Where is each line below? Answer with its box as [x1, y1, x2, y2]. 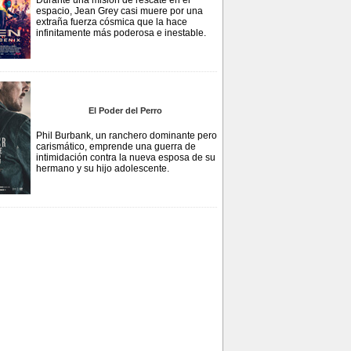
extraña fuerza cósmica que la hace [36, 16, 187, 27]
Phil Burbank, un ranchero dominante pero [36, 130, 217, 141]
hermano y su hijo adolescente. [36, 163, 169, 174]
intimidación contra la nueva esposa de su [36, 152, 215, 163]
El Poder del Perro [89, 106, 162, 115]
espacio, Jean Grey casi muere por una [36, 5, 203, 16]
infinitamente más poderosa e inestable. [36, 27, 206, 38]
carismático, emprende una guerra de [36, 141, 196, 152]
